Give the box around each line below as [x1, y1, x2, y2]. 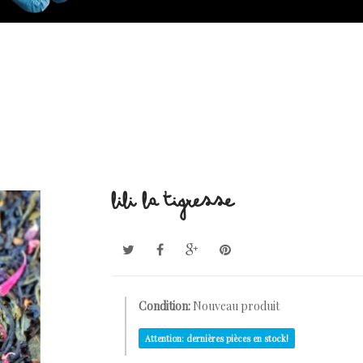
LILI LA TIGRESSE [113, 186, 233, 225]
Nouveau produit [193, 297, 280, 314]
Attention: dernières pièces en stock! [145, 332, 288, 344]
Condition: [139, 297, 190, 314]
